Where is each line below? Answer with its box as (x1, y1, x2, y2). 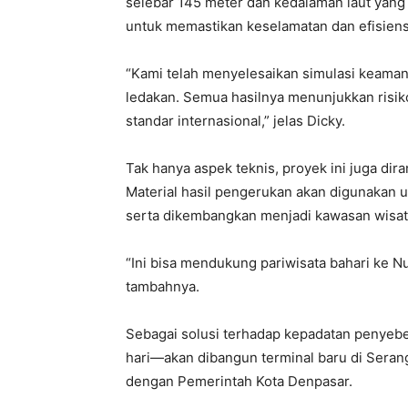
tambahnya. (126, 278, 199, 295)
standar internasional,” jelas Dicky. (126, 112, 345, 129)
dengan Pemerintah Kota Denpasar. (126, 372, 352, 390)
